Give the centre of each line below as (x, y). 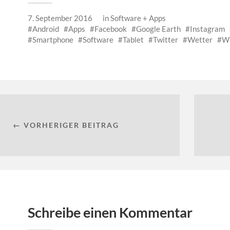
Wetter (200, 39)
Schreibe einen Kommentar (110, 212)
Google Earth (158, 28)
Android (46, 28)
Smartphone (53, 39)
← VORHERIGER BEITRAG (66, 125)
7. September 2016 (60, 18)
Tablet (133, 39)
